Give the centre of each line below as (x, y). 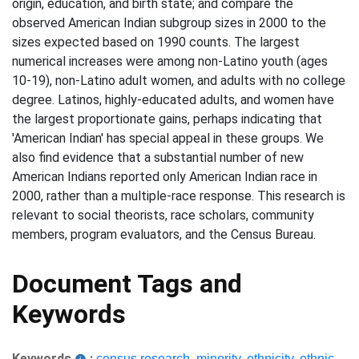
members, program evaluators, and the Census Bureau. (164, 234)
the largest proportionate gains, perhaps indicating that (167, 119)
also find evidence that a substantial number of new (158, 157)
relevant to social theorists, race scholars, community (163, 215)
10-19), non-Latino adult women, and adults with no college (179, 81)
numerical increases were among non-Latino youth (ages (170, 61)
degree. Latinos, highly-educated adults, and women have (173, 100)
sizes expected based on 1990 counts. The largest (156, 42)
